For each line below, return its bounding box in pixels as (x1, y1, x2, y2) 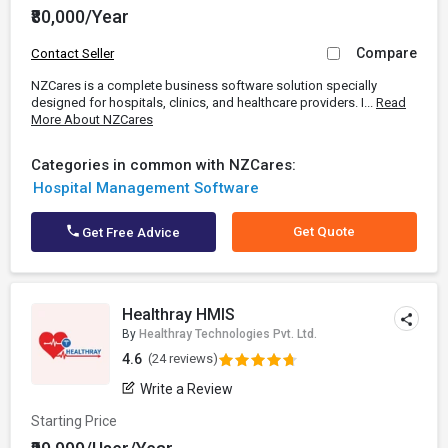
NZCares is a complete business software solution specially (31, 78, 377, 93)
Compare (356, 45, 417, 61)
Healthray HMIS (122, 305, 236, 324)
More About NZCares (31, 112, 153, 127)
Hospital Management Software (32, 179, 259, 197)
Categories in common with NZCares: (31, 156, 296, 174)
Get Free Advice (79, 225, 181, 240)
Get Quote (293, 224, 356, 239)
